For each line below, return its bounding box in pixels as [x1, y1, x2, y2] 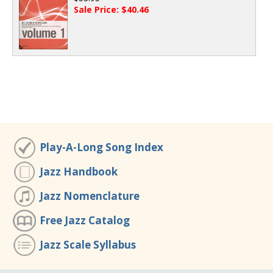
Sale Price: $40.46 [74, 3, 149, 15]
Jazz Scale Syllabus [40, 238, 136, 252]
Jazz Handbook [40, 165, 118, 179]
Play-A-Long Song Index [40, 140, 163, 154]
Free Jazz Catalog [40, 213, 130, 227]
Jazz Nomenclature [40, 189, 140, 203]
